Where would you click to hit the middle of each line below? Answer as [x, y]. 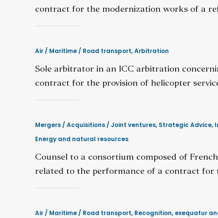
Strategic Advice [185, 125]
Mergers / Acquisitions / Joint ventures [95, 125]
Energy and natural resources [82, 139]
